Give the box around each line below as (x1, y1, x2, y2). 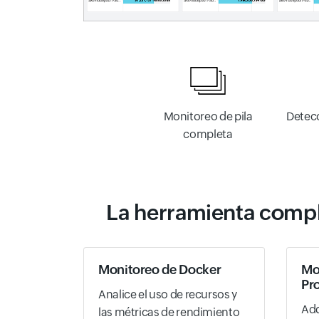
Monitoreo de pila (163, 109, 253, 123)
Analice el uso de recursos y (98, 287, 237, 301)
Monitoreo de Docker (98, 261, 221, 277)
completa (183, 127, 233, 141)
